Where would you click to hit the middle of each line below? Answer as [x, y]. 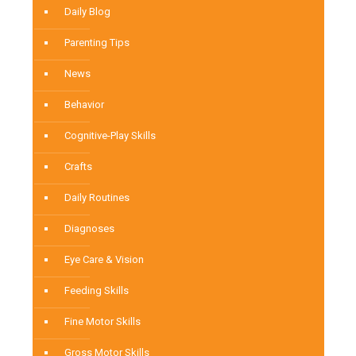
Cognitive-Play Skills [110, 136]
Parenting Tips [97, 43]
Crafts [78, 167]
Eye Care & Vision [104, 260]
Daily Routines [97, 198]
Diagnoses [89, 229]
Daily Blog [87, 12]
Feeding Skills [97, 291]
